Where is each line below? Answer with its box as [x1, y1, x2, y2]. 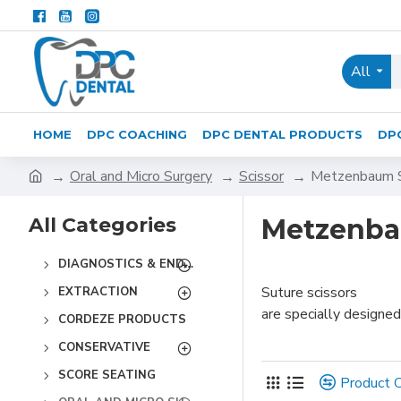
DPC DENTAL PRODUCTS [202, 126, 363, 141]
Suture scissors [261, 283, 357, 303]
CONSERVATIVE [58, 339, 150, 355]
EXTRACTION [58, 284, 138, 300]
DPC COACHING [87, 126, 187, 141]
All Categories [29, 213, 176, 237]
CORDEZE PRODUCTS [58, 311, 186, 328]
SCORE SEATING [58, 367, 156, 383]
